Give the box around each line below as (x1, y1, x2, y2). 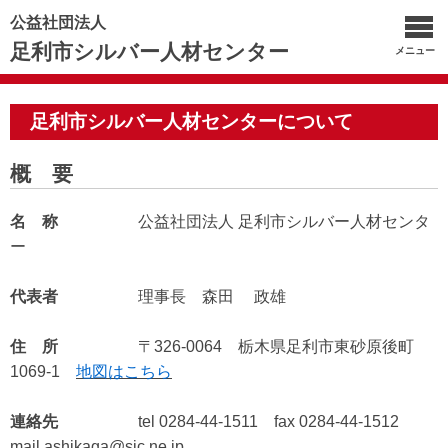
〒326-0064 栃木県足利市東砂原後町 (138, 338, 414, 355)
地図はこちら (76, 363, 172, 380)
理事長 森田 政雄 (138, 288, 286, 305)
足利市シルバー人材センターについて (30, 111, 353, 132)
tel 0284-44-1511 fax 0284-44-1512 (138, 413, 415, 430)
